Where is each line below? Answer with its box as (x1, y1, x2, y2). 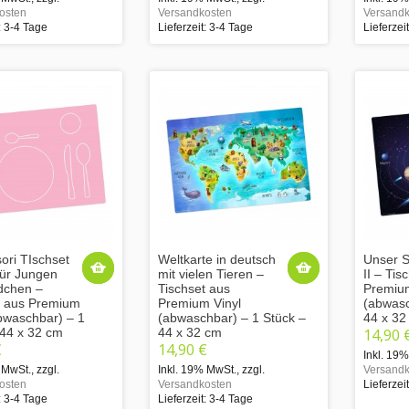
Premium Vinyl (158, 295, 241, 310)
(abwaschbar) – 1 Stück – (158, 309, 306, 325)
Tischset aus (158, 280, 230, 296)
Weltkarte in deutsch (158, 251, 276, 267)
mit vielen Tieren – (158, 266, 264, 281)
